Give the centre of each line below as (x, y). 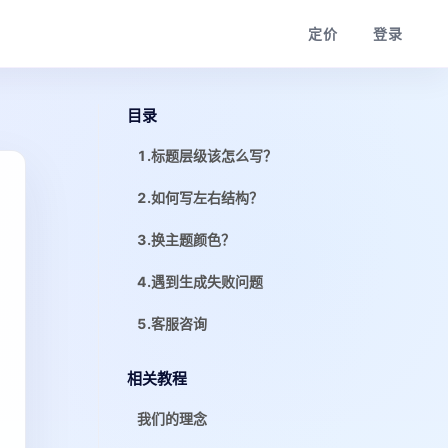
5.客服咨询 (172, 323)
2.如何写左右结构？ (200, 197)
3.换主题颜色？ (186, 239)
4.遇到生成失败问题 (200, 281)
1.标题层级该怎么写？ (207, 155)
